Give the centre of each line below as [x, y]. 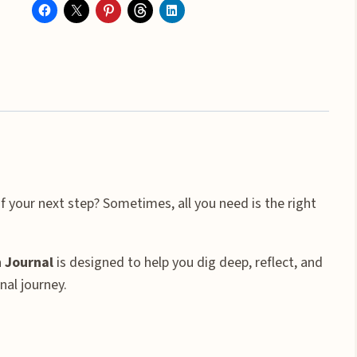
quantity [56, 143]
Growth [53, 76]
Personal [57, 53]
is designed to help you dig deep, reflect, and [188, 262]
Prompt [54, 98]
